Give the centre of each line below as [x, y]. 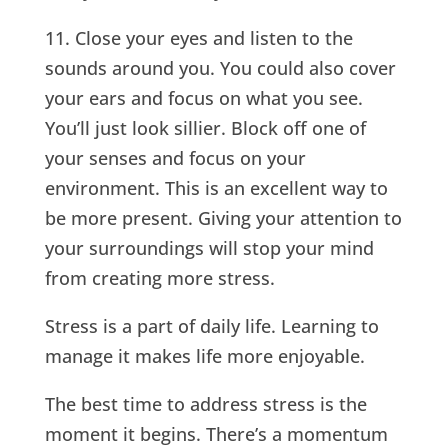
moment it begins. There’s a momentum [216, 433]
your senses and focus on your [175, 157]
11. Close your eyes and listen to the [198, 37]
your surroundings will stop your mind [209, 247]
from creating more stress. [159, 277]
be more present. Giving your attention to [223, 217]
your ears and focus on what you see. [203, 97]
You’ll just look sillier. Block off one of [205, 127]
